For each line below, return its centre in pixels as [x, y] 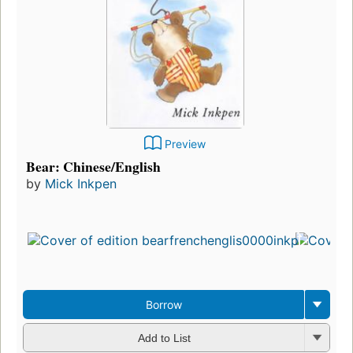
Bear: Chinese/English [93, 166]
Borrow [163, 304]
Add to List [164, 338]
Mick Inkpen [81, 183]
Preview [185, 143]
